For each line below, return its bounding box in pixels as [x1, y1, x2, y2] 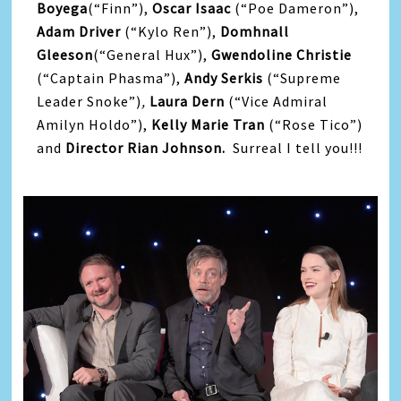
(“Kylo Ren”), [121, 21, 221, 40]
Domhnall [220, 21, 290, 40]
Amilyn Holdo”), [37, 115, 152, 133]
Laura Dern [149, 91, 226, 110]
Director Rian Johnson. [65, 138, 234, 157]
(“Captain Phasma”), [37, 68, 185, 87]
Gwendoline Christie [211, 45, 353, 64]
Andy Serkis [184, 68, 268, 87]
